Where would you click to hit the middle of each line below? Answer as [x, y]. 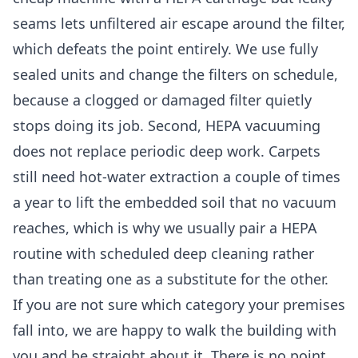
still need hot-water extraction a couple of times [177, 177]
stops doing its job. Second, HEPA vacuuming [167, 126]
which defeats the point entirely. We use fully [165, 49]
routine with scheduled [93, 254]
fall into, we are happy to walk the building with [175, 330]
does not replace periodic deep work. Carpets [167, 151]
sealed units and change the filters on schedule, [175, 75]
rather [291, 254]
